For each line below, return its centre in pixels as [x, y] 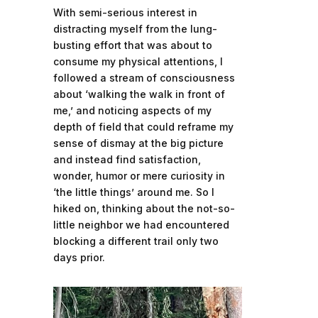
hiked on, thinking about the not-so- [144, 208]
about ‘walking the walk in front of [139, 94]
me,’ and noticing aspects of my [132, 110]
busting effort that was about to [132, 45]
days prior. [79, 257]
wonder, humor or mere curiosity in [139, 175]
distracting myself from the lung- [135, 28]
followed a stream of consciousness [144, 77]
